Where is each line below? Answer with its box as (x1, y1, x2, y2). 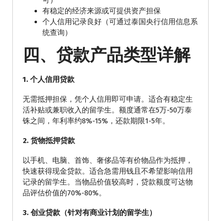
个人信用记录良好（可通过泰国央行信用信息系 (42, 17, 198, 26)
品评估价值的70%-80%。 (23, 188, 106, 197)
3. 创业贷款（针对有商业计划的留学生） (23, 208, 156, 217)
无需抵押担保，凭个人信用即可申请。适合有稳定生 (23, 95, 193, 104)
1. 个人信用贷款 (23, 75, 74, 84)
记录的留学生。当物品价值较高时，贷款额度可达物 (23, 178, 193, 186)
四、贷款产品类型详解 (23, 45, 190, 65)
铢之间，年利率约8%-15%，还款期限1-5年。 (23, 116, 170, 125)
